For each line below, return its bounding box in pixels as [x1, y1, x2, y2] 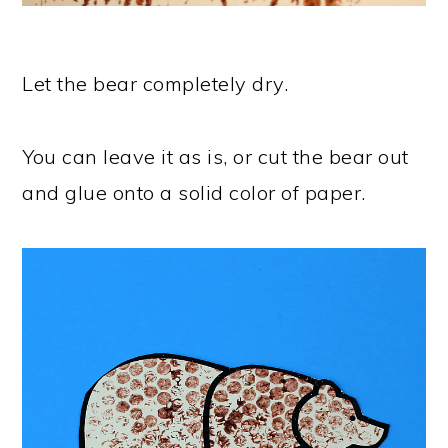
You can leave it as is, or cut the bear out [22, 144, 409, 170]
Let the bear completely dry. [22, 71, 289, 97]
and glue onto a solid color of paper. [22, 180, 366, 206]
